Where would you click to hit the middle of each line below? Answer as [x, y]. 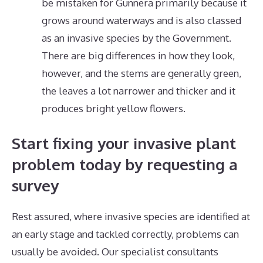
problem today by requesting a [125, 164]
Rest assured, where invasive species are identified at [131, 216]
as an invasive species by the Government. [136, 38]
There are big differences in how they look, [138, 56]
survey [35, 185]
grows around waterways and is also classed [141, 21]
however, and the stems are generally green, [141, 73]
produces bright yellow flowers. [114, 109]
